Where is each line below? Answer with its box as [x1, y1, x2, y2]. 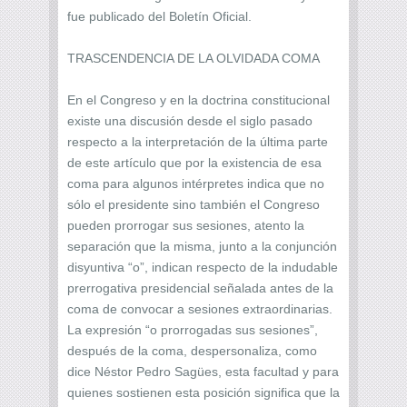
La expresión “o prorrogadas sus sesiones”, [67, 322, 318, 337]
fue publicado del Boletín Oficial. [67, 8, 252, 24]
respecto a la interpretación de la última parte [67, 134, 328, 149]
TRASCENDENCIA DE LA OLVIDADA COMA [67, 50, 320, 65]
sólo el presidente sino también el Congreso [67, 196, 320, 212]
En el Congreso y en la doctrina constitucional [67, 92, 330, 107]
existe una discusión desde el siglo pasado [67, 113, 313, 128]
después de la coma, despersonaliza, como [67, 342, 317, 358]
